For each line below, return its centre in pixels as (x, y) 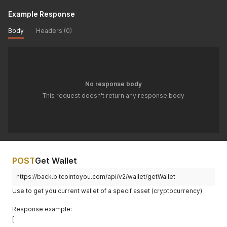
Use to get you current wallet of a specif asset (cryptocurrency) (107, 191)
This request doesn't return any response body (113, 96)
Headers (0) (54, 30)
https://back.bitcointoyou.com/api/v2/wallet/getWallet (96, 177)
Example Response (42, 14)
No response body (113, 84)
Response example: (42, 209)
